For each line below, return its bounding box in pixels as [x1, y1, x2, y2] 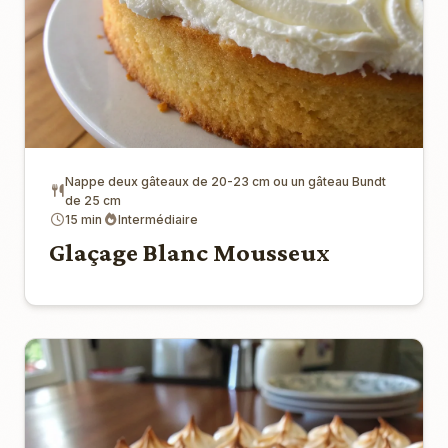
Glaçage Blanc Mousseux [49, 237, 330, 267]
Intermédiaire [118, 211, 198, 227]
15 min [65, 211, 102, 227]
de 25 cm [65, 192, 121, 208]
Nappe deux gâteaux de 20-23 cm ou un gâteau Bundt [65, 173, 386, 189]
